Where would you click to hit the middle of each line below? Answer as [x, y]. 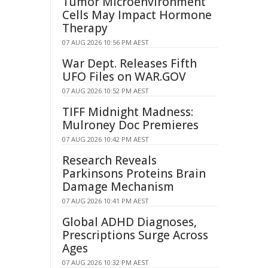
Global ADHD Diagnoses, [130, 222]
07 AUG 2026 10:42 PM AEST [106, 139]
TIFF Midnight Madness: [128, 112]
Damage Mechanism [118, 187]
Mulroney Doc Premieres [130, 125]
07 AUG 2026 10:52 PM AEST [106, 91]
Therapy [85, 28]
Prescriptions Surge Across [135, 235]
